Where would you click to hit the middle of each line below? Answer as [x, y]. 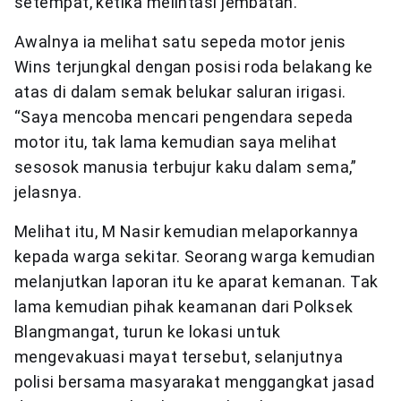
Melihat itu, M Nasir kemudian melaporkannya [187, 232]
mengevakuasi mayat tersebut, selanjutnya [179, 357]
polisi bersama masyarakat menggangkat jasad [195, 382]
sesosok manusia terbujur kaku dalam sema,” [186, 167]
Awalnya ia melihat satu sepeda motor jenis [180, 42]
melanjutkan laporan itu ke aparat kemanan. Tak [196, 282]
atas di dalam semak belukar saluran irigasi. [180, 92]
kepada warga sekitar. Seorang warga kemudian [195, 257]
